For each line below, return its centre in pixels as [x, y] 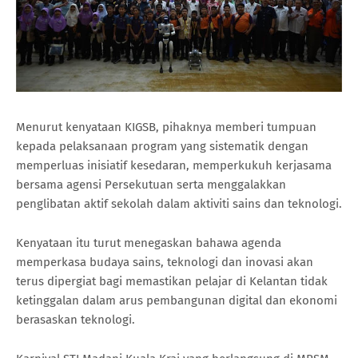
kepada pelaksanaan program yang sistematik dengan [162, 147]
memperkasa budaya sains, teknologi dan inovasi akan [165, 263]
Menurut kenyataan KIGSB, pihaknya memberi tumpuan [166, 127]
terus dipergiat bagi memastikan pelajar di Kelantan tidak [172, 282]
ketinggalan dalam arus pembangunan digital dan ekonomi [177, 301]
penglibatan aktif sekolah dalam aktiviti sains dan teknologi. [179, 204]
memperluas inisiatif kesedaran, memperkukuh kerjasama [174, 166]
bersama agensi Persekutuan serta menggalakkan [151, 185]
